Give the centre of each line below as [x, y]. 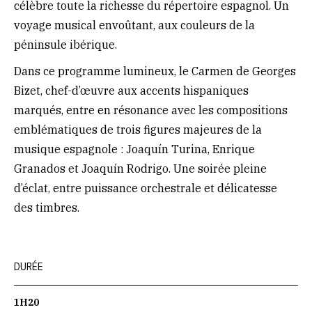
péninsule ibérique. [65, 45]
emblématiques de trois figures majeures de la [138, 130]
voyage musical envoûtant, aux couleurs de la [134, 25]
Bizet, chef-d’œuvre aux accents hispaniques [131, 91]
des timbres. [47, 208]
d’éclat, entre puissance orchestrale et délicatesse [146, 188]
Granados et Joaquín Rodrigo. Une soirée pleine [140, 169]
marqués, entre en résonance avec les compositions [151, 110]
